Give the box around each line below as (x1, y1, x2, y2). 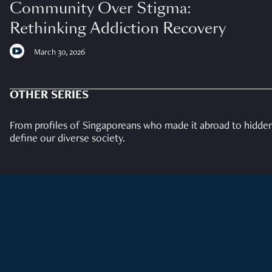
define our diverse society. (10, 133, 125, 144)
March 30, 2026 (34, 48, 85, 57)
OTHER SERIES (10, 89, 89, 102)
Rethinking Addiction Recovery (10, 18, 226, 38)
